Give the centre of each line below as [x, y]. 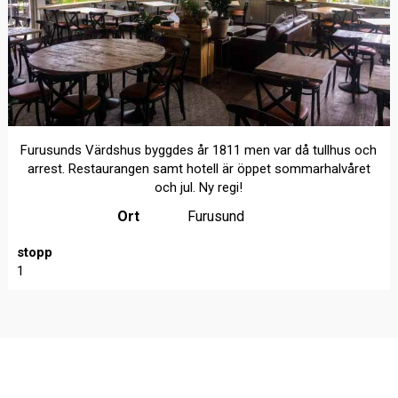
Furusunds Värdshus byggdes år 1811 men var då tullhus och [199, 150]
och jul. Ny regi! [199, 187]
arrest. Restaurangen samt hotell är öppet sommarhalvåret [199, 168]
